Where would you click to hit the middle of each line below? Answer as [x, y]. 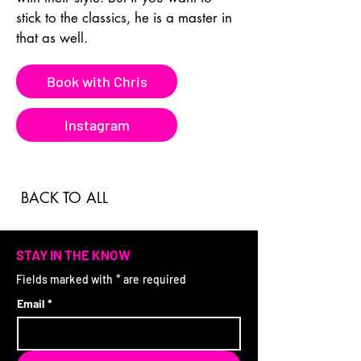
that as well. [52, 38]
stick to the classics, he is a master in [126, 18]
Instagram [97, 125]
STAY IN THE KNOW [73, 255]
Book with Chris [97, 82]
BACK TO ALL [64, 198]
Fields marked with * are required [102, 280]
